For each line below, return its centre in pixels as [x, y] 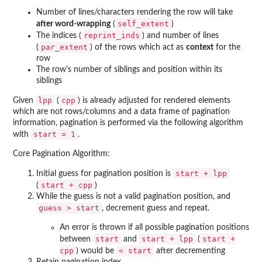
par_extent [64, 47]
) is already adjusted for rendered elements [154, 101]
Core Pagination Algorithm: [61, 154]
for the [227, 48]
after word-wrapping [73, 24]
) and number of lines [180, 36]
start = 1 [54, 135]
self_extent [143, 24]
